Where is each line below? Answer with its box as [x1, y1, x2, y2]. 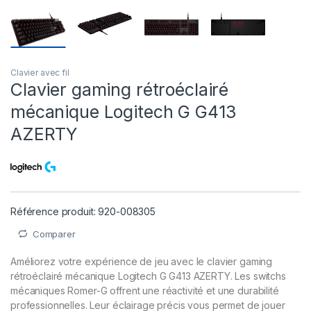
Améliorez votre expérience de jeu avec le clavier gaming [10, 255, 273, 268]
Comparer [32, 228, 76, 239]
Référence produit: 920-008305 [10, 205, 155, 217]
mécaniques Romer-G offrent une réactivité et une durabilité [10, 285, 279, 297]
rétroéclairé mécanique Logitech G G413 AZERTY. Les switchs [10, 270, 286, 283]
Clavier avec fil [10, 67, 69, 78]
